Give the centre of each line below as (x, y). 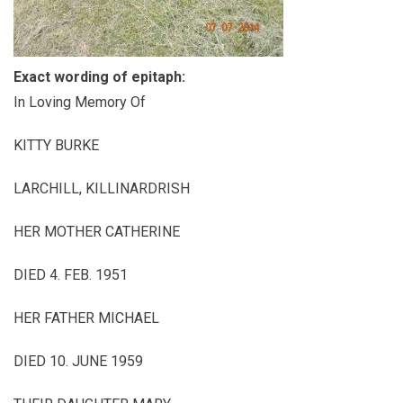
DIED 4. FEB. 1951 (71, 275)
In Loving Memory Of (80, 102)
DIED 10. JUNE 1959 (78, 361)
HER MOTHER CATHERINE (97, 232)
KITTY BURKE (56, 145)
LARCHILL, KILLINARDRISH (102, 188)
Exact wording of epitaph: (101, 77)
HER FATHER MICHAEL (86, 318)
